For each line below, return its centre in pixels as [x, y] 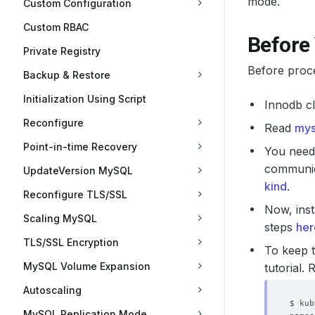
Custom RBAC [56, 27]
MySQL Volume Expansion [87, 266]
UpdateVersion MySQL [78, 171]
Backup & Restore [67, 75]
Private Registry [62, 51]
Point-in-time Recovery [80, 147]
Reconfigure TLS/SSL [75, 194]
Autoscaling [52, 290]
